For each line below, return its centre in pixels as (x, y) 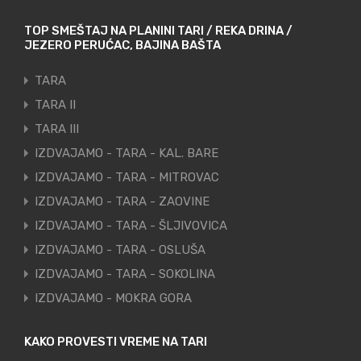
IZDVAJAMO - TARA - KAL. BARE (127, 154)
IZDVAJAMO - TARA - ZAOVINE (122, 202)
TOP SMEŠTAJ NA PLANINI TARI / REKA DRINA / (159, 31)
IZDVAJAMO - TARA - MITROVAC (127, 178)
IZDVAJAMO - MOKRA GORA (114, 299)
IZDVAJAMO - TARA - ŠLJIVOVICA (131, 226)
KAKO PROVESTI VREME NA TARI (116, 342)
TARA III (57, 129)
